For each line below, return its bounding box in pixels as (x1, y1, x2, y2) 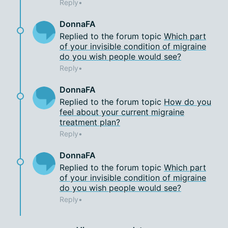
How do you (164, 97, 211, 107)
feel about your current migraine (60, 107, 184, 117)
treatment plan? (60, 117, 120, 127)
